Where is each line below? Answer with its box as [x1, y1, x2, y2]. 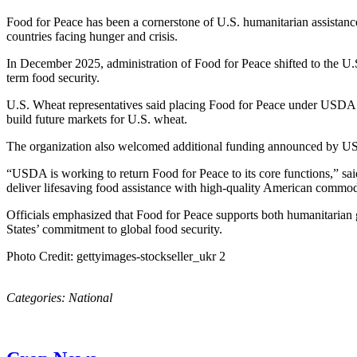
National [69, 290, 112, 304]
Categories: [6, 290, 69, 304]
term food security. [6, 70, 100, 84]
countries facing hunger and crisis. [6, 29, 178, 43]
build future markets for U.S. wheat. [6, 112, 187, 126]
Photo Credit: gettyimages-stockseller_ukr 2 [6, 249, 226, 263]
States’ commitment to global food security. [6, 222, 222, 236]
